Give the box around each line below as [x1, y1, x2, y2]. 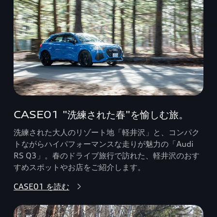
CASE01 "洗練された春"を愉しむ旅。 [14, 108, 188, 121]
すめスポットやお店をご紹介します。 [14, 162, 145, 172]
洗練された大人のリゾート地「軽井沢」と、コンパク [14, 127, 200, 137]
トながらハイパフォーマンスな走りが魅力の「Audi [14, 139, 194, 149]
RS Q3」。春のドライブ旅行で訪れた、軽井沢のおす [14, 150, 200, 160]
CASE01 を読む [14, 181, 69, 191]
